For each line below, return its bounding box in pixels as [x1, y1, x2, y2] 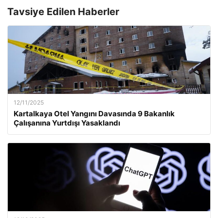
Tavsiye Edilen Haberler [7, 5, 119, 18]
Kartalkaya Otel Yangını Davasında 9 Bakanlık [14, 109, 175, 118]
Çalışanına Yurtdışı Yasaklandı [14, 118, 120, 127]
